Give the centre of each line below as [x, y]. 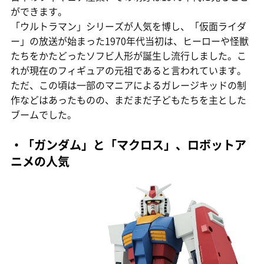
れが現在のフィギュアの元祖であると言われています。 [128, 70]
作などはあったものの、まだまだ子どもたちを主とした [128, 99]
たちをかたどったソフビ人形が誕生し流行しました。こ [128, 55]
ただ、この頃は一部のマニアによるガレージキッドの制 [128, 85]
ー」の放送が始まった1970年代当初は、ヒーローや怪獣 [130, 40]
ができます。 [39, 11]
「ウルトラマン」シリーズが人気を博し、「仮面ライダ [128, 26]
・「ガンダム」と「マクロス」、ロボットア [128, 144]
